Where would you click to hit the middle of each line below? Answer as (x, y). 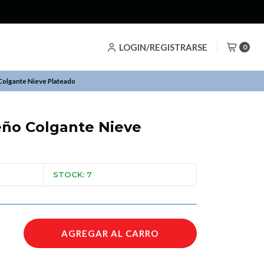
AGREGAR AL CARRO (110, 233)
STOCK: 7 (72, 174)
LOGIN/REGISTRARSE (163, 47)
